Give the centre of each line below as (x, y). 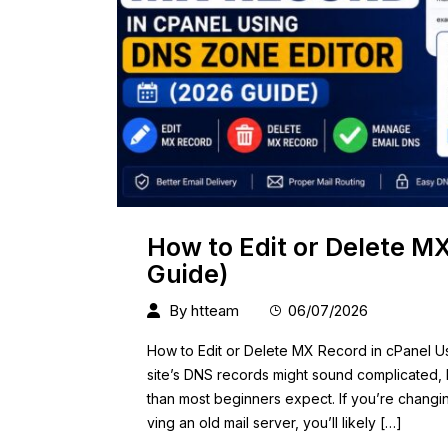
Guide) (187, 273)
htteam (215, 310)
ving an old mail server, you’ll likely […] (274, 422)
